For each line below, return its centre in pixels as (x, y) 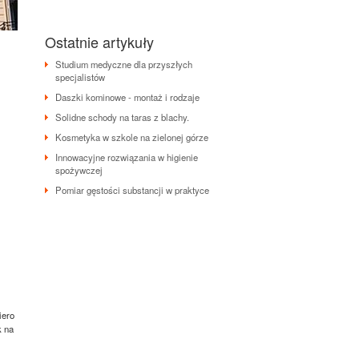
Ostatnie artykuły (99, 42)
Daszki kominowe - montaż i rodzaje (127, 97)
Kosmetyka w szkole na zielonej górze (132, 137)
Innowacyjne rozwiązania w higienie (127, 157)
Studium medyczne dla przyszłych (124, 64)
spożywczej (79, 170)
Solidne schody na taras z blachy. (122, 117)
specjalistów (80, 77)
